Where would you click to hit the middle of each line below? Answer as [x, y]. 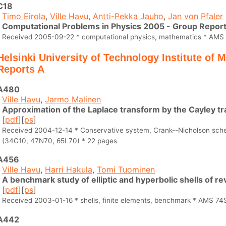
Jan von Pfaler [195, 16]
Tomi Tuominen [126, 170]
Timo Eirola [24, 16]
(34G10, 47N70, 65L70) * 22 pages [60, 140]
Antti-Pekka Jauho [128, 16]
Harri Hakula [69, 170]
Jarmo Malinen [73, 99]
